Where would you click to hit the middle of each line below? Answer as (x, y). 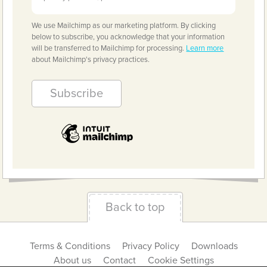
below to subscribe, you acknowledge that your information (128, 37)
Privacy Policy (150, 246)
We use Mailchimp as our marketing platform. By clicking (124, 26)
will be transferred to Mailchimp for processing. (109, 49)
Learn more (205, 49)
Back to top (135, 208)
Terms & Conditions (70, 246)
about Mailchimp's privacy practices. (91, 60)
